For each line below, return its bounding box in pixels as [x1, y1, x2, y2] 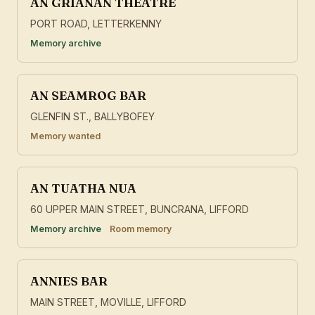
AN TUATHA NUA [30, 181, 136, 196]
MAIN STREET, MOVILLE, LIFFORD [30, 296, 186, 309]
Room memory [110, 224, 172, 235]
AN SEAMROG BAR [30, 88, 146, 103]
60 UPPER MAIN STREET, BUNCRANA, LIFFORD [30, 203, 249, 216]
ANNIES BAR [30, 274, 108, 289]
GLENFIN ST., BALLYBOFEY [30, 110, 155, 123]
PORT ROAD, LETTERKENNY [30, 18, 162, 30]
